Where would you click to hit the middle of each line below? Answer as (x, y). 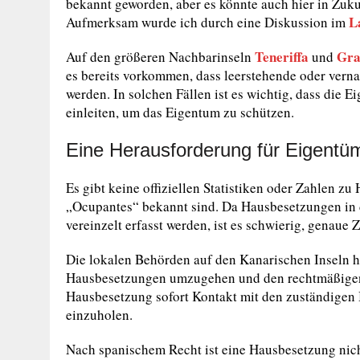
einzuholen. (99, 315)
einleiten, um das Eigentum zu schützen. (180, 112)
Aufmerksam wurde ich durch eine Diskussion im (207, 22)
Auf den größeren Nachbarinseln (160, 57)
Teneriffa (282, 57)
